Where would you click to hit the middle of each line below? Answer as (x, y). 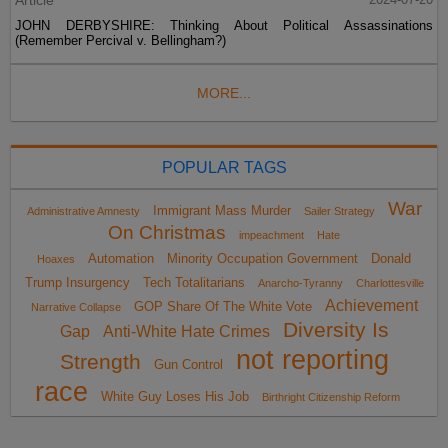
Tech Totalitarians (193, 282)
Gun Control (188, 364)
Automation (121, 258)
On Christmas (167, 232)
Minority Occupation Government (262, 258)
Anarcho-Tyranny (300, 283)
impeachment (271, 235)
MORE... (224, 93)
